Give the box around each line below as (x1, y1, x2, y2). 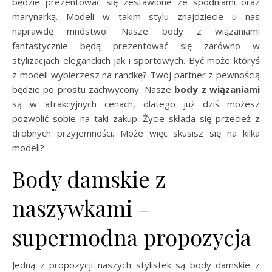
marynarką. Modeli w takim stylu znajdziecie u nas (12, 10, 260, 22)
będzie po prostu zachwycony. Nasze (12, 83, 175, 95)
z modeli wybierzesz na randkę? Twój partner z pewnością (12, 68, 260, 81)
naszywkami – (12, 192, 150, 222)
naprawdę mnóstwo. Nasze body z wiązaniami (12, 24, 260, 37)
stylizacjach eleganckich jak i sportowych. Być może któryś (12, 53, 260, 66)
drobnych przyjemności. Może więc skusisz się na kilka (12, 126, 260, 139)
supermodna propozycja (12, 222, 251, 251)
